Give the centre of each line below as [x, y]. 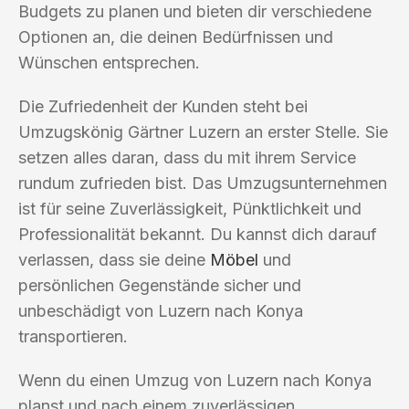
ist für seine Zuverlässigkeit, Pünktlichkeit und [190, 208]
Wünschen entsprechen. [109, 62]
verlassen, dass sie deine [114, 259]
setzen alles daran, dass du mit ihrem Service [187, 157]
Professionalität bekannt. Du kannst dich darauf [198, 234]
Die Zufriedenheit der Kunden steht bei [163, 106]
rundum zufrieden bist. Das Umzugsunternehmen [203, 183]
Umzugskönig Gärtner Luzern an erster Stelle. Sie [203, 131]
